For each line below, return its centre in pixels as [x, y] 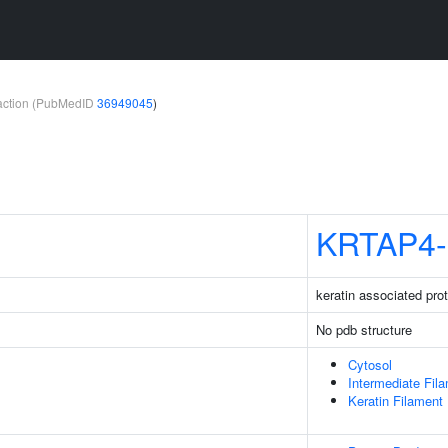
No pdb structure [364, 329]
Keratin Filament [395, 400]
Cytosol [370, 364]
